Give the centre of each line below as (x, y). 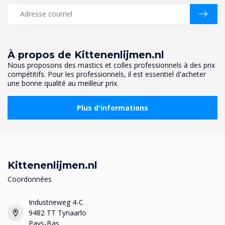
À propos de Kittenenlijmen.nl (86, 54)
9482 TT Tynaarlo (58, 213)
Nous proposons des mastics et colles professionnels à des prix (111, 65)
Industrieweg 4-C (56, 202)
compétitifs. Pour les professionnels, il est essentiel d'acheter (107, 74)
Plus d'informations (113, 108)
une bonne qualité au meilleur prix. (63, 83)
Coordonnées (30, 179)
